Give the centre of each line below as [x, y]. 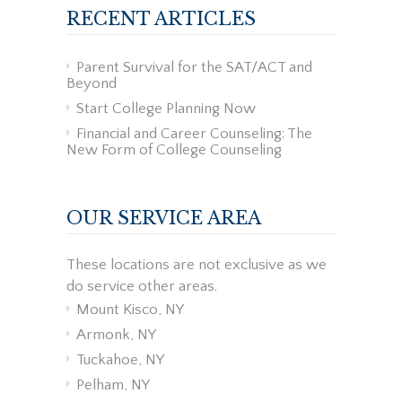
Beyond [92, 84]
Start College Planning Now [166, 109]
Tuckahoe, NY [120, 360]
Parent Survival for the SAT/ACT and [194, 68]
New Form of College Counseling [174, 150]
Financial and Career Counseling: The [194, 134]
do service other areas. [142, 287]
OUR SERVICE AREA [164, 218]
